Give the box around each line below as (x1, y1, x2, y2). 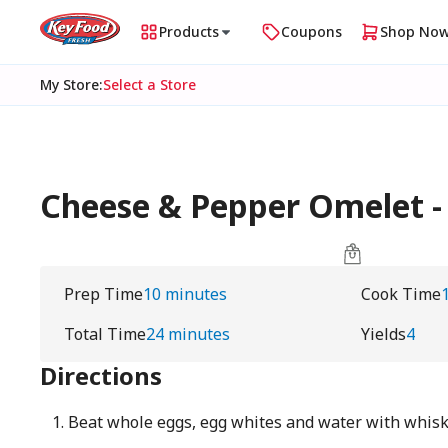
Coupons (281, 22, 342, 41)
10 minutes (143, 283, 227, 305)
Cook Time (360, 283, 441, 305)
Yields (360, 323, 406, 345)
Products (159, 22, 219, 41)
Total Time (64, 323, 146, 345)
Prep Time (64, 283, 143, 305)
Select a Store (103, 75, 196, 94)
